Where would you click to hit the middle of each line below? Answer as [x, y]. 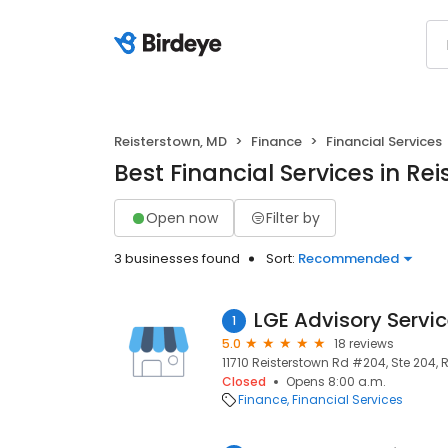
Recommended [348, 258]
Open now [182, 217]
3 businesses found [177, 258]
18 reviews [364, 343]
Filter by [293, 217]
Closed [244, 381]
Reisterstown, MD [170, 141]
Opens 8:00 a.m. [336, 381]
